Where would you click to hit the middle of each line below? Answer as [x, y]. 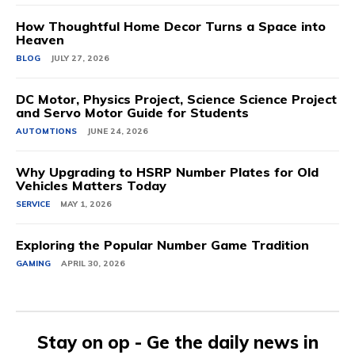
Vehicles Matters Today [91, 185]
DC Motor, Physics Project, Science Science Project [176, 99]
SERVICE [33, 204]
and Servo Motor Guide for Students [132, 112]
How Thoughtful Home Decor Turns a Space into [171, 26]
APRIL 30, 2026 [93, 263]
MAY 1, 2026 [86, 204]
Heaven [40, 39]
